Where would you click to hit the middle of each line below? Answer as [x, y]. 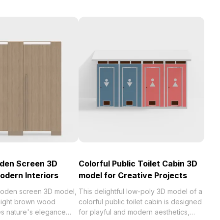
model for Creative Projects [133, 175]
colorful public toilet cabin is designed [140, 202]
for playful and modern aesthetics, [134, 212]
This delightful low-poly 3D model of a [140, 191]
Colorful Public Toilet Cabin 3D [138, 164]
